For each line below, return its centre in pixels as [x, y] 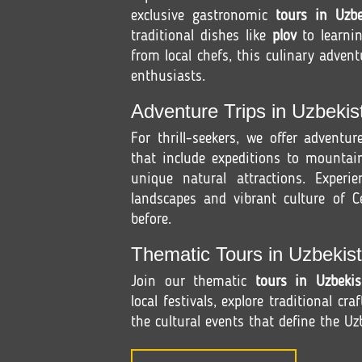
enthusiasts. [168, 77]
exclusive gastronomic [203, 16]
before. [151, 220]
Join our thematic [193, 282]
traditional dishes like [202, 36]
